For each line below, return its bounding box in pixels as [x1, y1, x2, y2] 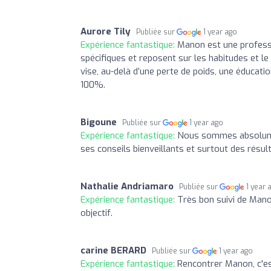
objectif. [80, 207, 113, 220]
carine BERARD [80, 244, 146, 257]
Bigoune [80, 116, 117, 129]
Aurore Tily [80, 25, 131, 38]
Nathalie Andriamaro [80, 180, 174, 193]
